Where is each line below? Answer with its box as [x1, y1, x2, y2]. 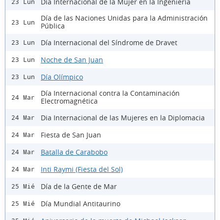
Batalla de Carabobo [41, 147, 108, 157]
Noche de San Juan [41, 55, 103, 64]
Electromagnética [41, 96, 98, 106]
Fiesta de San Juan [41, 130, 101, 139]
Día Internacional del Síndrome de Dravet [41, 37, 177, 47]
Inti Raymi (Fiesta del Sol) [41, 164, 123, 174]
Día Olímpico [41, 72, 83, 82]
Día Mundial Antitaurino [41, 198, 120, 208]
